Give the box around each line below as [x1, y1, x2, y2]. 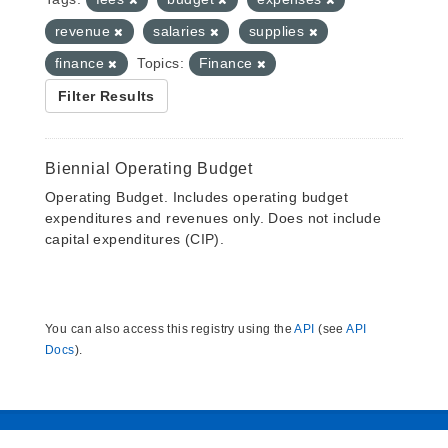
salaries [153, 23, 210, 39]
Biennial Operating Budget [45, 160, 253, 177]
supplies [248, 23, 309, 39]
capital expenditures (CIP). [45, 231, 225, 247]
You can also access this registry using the [45, 322, 295, 336]
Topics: [137, 55, 185, 71]
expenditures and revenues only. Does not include [45, 210, 382, 226]
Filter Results [58, 88, 155, 104]
